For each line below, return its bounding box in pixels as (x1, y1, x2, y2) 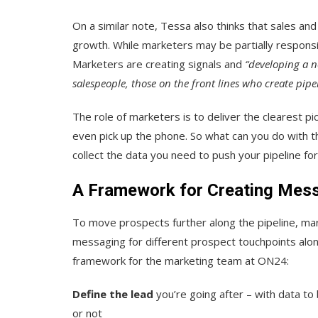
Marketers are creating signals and (72, 56, 245, 71)
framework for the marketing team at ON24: (72, 253, 289, 268)
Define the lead (72, 286, 153, 301)
